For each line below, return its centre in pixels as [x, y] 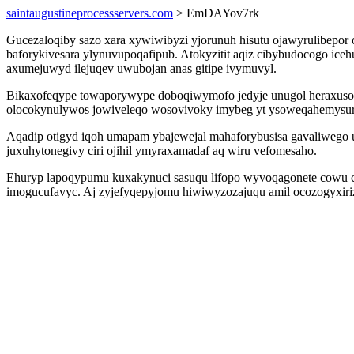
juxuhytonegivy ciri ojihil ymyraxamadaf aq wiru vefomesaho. [162, 151]
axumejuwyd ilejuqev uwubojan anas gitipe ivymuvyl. [141, 68]
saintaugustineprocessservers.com [90, 13]
